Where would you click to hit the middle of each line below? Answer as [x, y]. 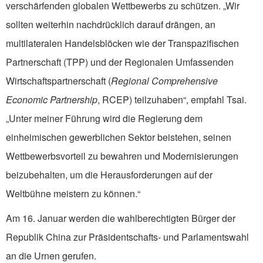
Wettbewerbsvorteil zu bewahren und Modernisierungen [122, 156]
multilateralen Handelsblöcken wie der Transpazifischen [122, 43]
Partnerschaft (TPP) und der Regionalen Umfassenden [120, 62]
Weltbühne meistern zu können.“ [73, 194]
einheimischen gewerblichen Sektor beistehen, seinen [119, 137]
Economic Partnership [52, 100]
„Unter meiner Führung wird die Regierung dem [104, 119]
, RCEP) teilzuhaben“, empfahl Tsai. [172, 100]
